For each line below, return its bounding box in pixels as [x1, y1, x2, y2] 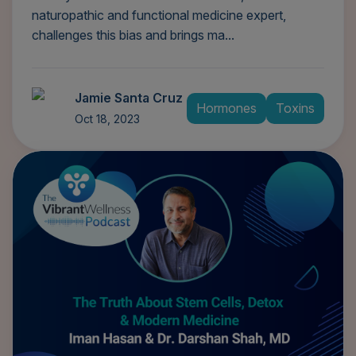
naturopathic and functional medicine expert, [32, 6, 286, 23]
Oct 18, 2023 [75, 111, 140, 126]
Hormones [196, 100, 257, 117]
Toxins [276, 100, 315, 117]
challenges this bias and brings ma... [32, 26, 234, 43]
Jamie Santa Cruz [75, 89, 183, 106]
